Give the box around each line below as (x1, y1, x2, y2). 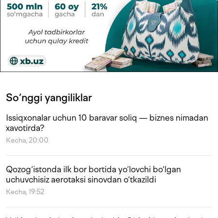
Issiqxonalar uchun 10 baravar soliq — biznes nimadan (6, 113, 208, 123)
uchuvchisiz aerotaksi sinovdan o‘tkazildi (6, 175, 156, 185)
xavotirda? (6, 123, 44, 133)
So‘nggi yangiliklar (6, 91, 92, 104)
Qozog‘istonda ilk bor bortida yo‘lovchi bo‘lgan (6, 164, 181, 175)
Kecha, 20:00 (6, 136, 49, 145)
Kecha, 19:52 (6, 188, 44, 197)
